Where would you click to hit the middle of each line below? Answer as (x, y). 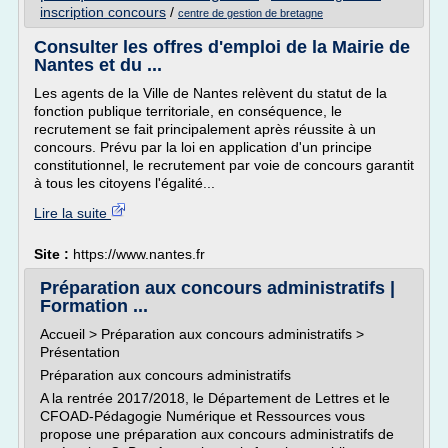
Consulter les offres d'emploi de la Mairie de (222, 47)
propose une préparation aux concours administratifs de (217, 434)
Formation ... (94, 306)
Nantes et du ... (98, 65)
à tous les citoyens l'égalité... (124, 183)
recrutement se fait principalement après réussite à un (205, 129)
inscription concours (103, 12)
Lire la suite (72, 213)
